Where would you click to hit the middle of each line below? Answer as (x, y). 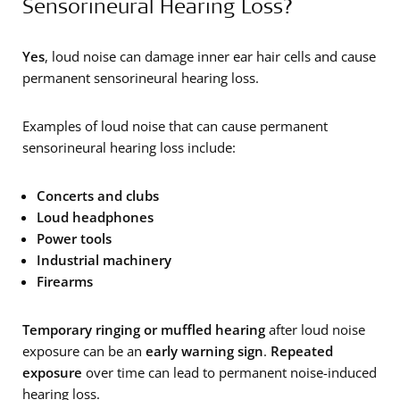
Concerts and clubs (98, 195)
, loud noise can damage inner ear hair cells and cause (210, 56)
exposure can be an (84, 350)
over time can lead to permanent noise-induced (229, 372)
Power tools (74, 238)
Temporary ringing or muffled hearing (144, 329)
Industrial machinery (104, 259)
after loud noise (315, 329)
